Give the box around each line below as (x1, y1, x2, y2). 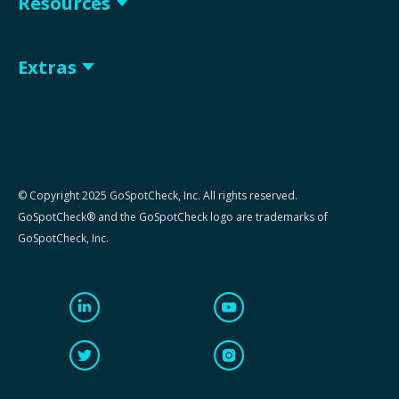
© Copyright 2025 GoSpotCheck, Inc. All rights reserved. (18, 188, 297, 204)
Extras (18, 55, 77, 80)
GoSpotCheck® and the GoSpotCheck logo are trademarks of (18, 209, 328, 225)
